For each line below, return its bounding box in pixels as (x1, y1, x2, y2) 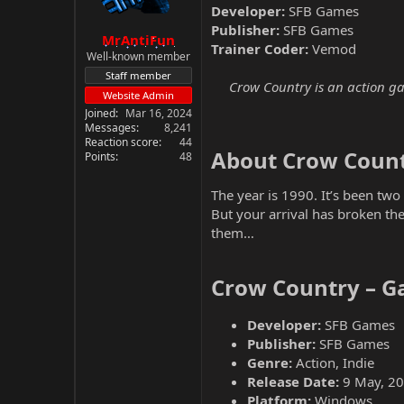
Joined (85, 105, 115, 121)
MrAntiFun (102, 30, 175, 49)
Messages (85, 119, 136, 135)
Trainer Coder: (211, 40, 308, 58)
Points (85, 148, 115, 164)
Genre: (247, 353, 292, 372)
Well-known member (87, 48, 190, 64)
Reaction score (85, 133, 159, 150)
